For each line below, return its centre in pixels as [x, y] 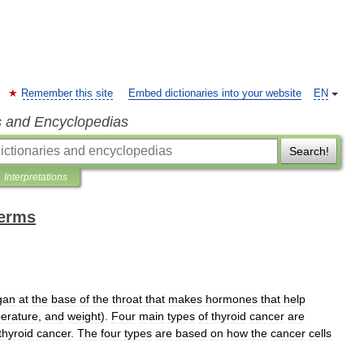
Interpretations [36, 177]
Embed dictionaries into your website [215, 93]
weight [84, 316]
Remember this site [67, 93]
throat [127, 299]
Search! [309, 151]
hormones [232, 299]
